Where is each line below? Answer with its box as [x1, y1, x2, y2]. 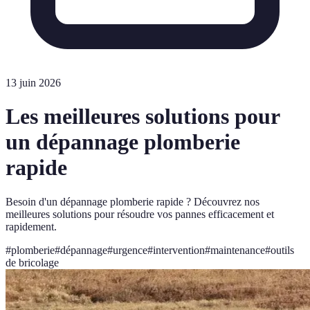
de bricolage [6, 256, 59, 268]
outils [271, 244, 294, 256]
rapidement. [6, 220, 57, 232]
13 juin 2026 [6, 77, 61, 89]
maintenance [210, 244, 265, 256]
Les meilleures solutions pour [6, 104, 280, 129]
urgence [113, 244, 147, 256]
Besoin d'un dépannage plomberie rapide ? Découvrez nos [6, 195, 259, 208]
